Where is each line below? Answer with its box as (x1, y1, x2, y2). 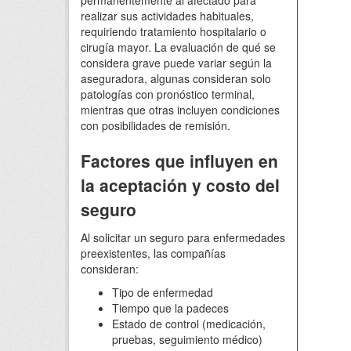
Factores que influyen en (81, 149, 278, 172)
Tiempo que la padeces (112, 300, 229, 316)
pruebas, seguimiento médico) (112, 331, 262, 347)
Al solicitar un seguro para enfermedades (81, 230, 285, 245)
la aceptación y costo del (81, 173, 280, 197)
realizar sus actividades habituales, (81, 8, 254, 24)
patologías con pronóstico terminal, (81, 86, 255, 102)
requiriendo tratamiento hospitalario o (81, 24, 266, 39)
